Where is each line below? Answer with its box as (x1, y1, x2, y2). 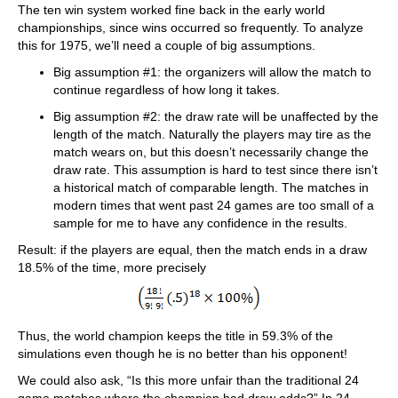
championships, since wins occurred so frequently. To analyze (18, 20, 363, 36)
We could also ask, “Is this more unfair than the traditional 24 (18, 373, 359, 388)
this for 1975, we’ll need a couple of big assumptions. (18, 38, 315, 53)
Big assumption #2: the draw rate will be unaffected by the (53, 109, 378, 124)
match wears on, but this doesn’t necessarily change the (53, 145, 369, 160)
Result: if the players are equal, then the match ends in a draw (18, 243, 367, 258)
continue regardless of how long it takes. (53, 83, 280, 98)
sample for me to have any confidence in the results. (53, 216, 347, 231)
